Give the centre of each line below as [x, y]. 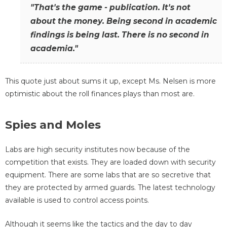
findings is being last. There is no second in [120, 35]
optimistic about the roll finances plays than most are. [100, 93]
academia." [54, 49]
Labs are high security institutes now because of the [98, 150]
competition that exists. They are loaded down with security [110, 162]
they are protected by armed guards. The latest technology [110, 188]
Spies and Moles [53, 125]
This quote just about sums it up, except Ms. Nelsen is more [110, 81]
